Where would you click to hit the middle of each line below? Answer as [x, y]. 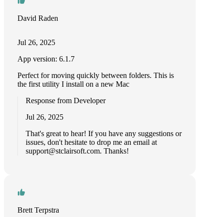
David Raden [38, 18]
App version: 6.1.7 [46, 59]
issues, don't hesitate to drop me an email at [91, 142]
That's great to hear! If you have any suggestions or [104, 133]
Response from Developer [66, 101]
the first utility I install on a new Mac [73, 84]
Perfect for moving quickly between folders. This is [96, 75]
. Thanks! [114, 151]
